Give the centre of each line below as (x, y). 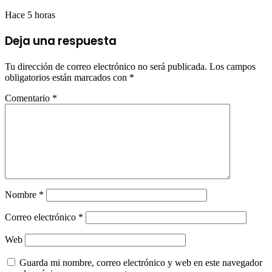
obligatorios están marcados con (67, 77)
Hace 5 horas (30, 15)
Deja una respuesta (61, 41)
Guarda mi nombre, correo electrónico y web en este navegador (141, 262)
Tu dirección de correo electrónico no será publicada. (106, 66)
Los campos (233, 66)
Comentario (29, 98)
